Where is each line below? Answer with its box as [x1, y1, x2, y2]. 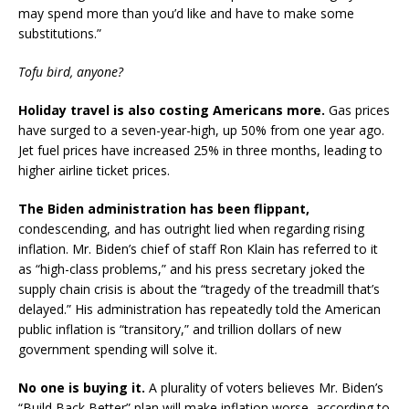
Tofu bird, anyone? [18, 62, 123, 80]
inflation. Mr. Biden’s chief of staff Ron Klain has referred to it [18, 239, 378, 257]
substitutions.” [18, 24, 101, 42]
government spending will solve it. [18, 340, 217, 358]
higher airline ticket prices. [18, 161, 170, 179]
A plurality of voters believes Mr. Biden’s [145, 378, 383, 396]
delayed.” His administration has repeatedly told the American [18, 299, 381, 318]
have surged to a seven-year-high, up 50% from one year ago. [18, 121, 384, 139]
